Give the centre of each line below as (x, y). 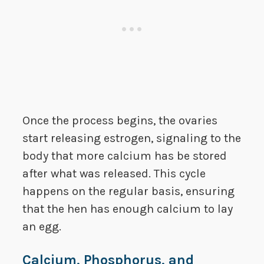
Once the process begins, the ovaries (120, 121)
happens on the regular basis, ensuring (128, 192)
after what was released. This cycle (114, 174)
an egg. (42, 227)
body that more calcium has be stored (125, 156)
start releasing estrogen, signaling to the (132, 138)
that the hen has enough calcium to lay (128, 209)
